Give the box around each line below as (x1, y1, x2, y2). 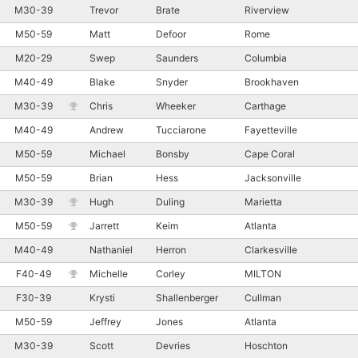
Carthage (245, 99, 288, 112)
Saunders (156, 51, 198, 64)
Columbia (245, 51, 289, 64)
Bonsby (156, 147, 189, 160)
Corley (156, 267, 185, 280)
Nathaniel (89, 243, 133, 256)
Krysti (89, 291, 115, 304)
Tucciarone (156, 123, 206, 136)
